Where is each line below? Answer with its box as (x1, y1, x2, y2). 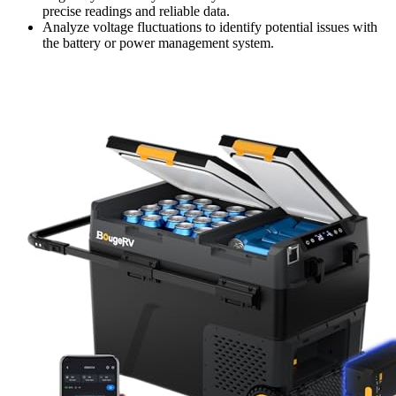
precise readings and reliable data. (42, 3, 230, 19)
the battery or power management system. (42, 34, 274, 50)
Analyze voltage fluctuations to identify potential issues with (42, 19, 377, 34)
